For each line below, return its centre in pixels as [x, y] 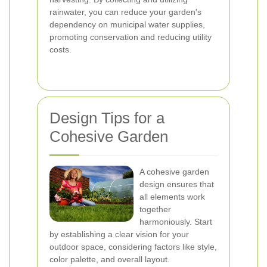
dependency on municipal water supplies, [127, 24]
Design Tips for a [107, 118]
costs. [60, 49]
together [155, 209]
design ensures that [177, 184]
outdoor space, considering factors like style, [133, 247]
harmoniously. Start [176, 222]
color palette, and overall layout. [110, 259]
